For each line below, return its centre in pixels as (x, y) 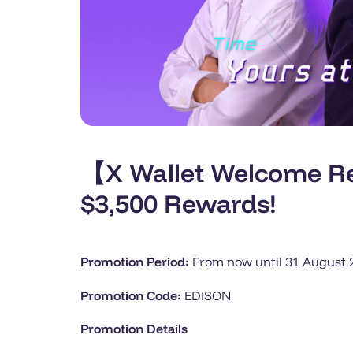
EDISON (208, 295)
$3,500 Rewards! (178, 204)
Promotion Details (134, 329)
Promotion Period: (135, 262)
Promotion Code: (132, 295)
